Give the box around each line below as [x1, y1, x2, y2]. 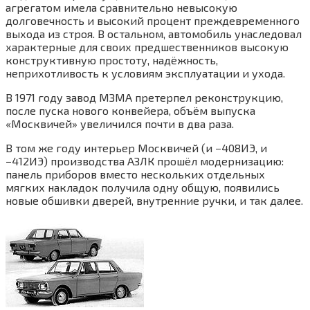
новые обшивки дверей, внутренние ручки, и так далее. [6, 193, 303, 207]
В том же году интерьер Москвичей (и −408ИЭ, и [6, 140, 267, 154]
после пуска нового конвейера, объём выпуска [6, 103, 255, 117]
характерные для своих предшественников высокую [6, 39, 289, 53]
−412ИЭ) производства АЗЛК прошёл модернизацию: [6, 154, 284, 167]
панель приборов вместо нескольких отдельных [6, 167, 265, 181]
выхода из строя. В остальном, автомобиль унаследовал [6, 26, 302, 40]
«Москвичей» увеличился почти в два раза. [6, 116, 234, 130]
